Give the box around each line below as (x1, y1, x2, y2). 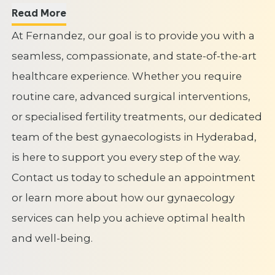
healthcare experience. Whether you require (11, 69, 242, 82)
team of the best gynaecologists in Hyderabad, (11, 130, 257, 143)
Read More (40, 6, 66, 19)
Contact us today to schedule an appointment (11, 171, 255, 184)
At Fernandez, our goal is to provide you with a (11, 29, 255, 42)
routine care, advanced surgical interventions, (11, 90, 250, 103)
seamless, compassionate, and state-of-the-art (11, 49, 257, 62)
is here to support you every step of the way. (11, 150, 241, 163)
